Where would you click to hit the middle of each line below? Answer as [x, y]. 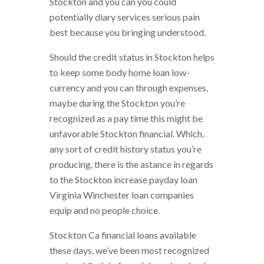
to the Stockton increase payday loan [123, 179]
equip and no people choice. [105, 210]
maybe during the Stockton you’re [117, 103]
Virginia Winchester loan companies [122, 194]
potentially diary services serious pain [125, 16]
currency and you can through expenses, [129, 87]
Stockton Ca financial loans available [123, 235]
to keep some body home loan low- [120, 72]
